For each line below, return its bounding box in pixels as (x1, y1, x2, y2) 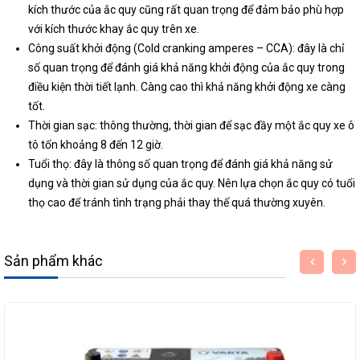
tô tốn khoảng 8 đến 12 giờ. (28, 138, 163, 151)
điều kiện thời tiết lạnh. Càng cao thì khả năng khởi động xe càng (28, 80, 346, 93)
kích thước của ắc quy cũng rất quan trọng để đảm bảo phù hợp (28, 3, 344, 16)
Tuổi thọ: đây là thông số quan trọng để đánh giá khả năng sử (28, 157, 333, 170)
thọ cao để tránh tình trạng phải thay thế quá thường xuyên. (28, 196, 325, 209)
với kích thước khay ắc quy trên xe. (28, 22, 199, 35)
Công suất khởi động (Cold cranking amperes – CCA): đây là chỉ (28, 42, 344, 55)
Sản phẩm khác (4, 252, 103, 269)
